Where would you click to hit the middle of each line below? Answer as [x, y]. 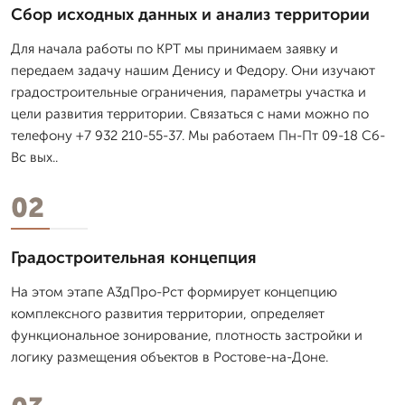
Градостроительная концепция [134, 257]
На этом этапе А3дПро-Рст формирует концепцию [174, 292]
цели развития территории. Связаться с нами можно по [190, 113]
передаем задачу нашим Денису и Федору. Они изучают [193, 70]
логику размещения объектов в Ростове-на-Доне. [170, 357]
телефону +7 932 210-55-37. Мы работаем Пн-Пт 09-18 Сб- [198, 135]
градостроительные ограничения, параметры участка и [188, 92]
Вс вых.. [34, 157]
